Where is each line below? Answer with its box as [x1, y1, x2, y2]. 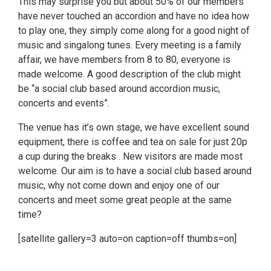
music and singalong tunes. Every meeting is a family [18, 39, 241, 51]
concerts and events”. [18, 97, 109, 109]
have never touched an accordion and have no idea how [18, 10, 249, 22]
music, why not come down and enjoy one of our [18, 180, 220, 191]
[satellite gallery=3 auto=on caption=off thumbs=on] [18, 233, 237, 244]
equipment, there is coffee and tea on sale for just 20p [18, 136, 247, 148]
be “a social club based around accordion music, [18, 83, 220, 94]
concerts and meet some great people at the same [18, 194, 232, 206]
